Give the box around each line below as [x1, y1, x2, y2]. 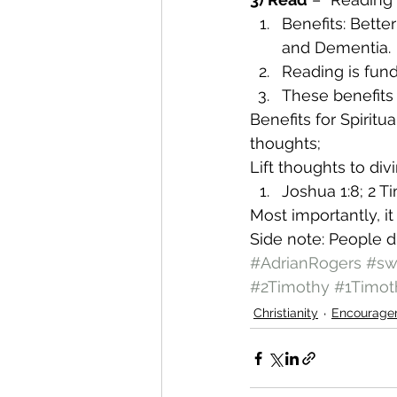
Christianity [253, 306, 318, 321]
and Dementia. [282, 38, 391, 58]
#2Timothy [250, 277, 330, 297]
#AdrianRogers [250, 253, 362, 273]
